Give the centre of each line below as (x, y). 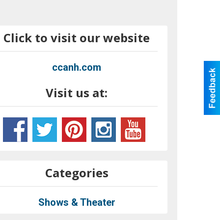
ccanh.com (77, 67)
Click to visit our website (77, 37)
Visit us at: (77, 92)
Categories (77, 172)
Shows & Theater (77, 202)
